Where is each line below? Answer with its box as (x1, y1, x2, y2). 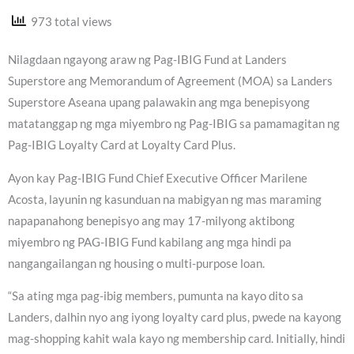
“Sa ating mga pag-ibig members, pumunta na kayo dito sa (8, 289, 303, 303)
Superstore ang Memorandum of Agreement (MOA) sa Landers (8, 74, 333, 88)
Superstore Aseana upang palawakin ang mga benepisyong (8, 96, 310, 110)
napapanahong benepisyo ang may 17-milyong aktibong (8, 213, 295, 228)
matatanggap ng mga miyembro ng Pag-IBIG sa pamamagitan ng (8, 117, 340, 131)
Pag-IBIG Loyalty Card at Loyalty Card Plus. (8, 138, 235, 153)
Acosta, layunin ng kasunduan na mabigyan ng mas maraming (8, 192, 322, 206)
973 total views (26, 14, 112, 28)
